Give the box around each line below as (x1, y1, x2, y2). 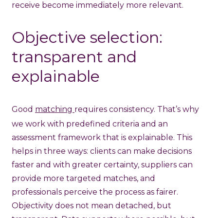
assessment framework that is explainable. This (12, 132, 192, 142)
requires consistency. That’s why (74, 104, 199, 114)
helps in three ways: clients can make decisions (12, 146, 192, 156)
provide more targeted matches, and (12, 173, 155, 183)
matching (35, 104, 74, 114)
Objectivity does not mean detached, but (12, 200, 171, 210)
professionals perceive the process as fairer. (12, 187, 178, 197)
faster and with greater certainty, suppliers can (12, 160, 193, 169)
